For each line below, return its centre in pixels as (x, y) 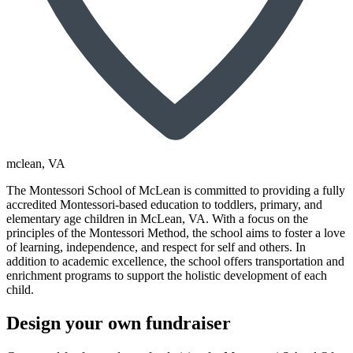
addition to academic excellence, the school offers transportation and (175, 261)
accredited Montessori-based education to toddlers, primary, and (164, 204)
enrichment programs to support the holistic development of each (167, 275)
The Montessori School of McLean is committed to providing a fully (176, 190)
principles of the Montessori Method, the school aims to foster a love (176, 232)
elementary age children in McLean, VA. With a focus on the (157, 218)
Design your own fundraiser (119, 323)
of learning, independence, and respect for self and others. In (156, 247)
